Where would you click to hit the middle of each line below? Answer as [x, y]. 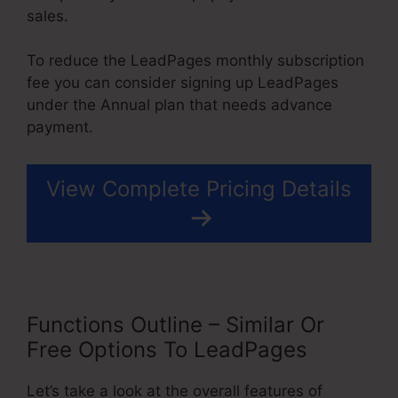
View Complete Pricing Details [199, 188]
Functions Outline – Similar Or [175, 324]
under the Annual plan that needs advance [179, 105]
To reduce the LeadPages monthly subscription [195, 61]
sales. [48, 16]
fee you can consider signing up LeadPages [183, 83]
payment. [60, 127]
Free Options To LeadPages [167, 349]
